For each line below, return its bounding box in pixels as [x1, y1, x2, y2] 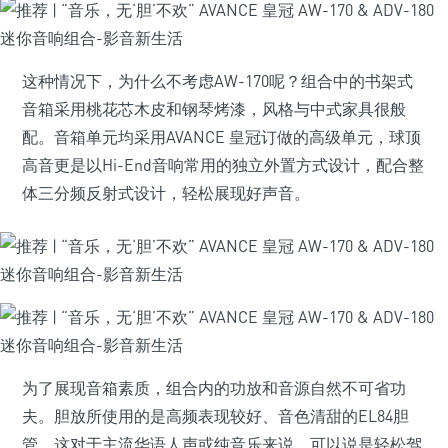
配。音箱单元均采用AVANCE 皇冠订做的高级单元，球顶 [22, 127, 421, 147]
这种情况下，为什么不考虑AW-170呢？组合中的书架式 [22, 71, 413, 91]
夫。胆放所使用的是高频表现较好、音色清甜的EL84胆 [22, 406, 409, 426]
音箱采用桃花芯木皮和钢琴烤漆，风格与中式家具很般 [22, 99, 406, 119]
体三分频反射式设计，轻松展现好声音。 [22, 183, 310, 203]
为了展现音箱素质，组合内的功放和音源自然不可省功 [22, 378, 406, 398]
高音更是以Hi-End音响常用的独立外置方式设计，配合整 [22, 155, 424, 175]
